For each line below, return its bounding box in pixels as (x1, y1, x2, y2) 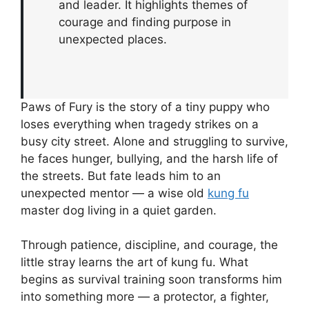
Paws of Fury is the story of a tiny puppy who (21, 99, 270, 114)
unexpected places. (59, 32, 168, 46)
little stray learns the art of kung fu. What (21, 255, 248, 269)
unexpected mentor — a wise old (21, 186, 208, 200)
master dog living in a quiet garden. (21, 203, 217, 217)
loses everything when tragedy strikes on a (21, 117, 259, 131)
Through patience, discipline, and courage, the (21, 238, 278, 252)
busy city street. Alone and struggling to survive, (21, 134, 288, 148)
